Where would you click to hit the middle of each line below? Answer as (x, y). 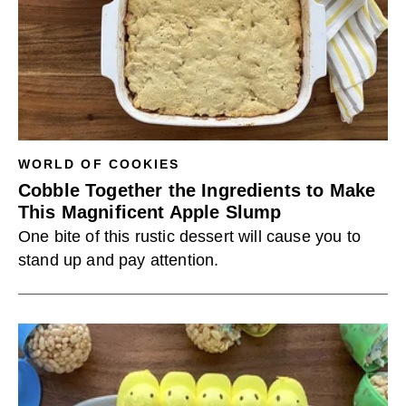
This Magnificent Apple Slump (150, 212)
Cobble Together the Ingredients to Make (197, 190)
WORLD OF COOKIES (99, 164)
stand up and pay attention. (119, 260)
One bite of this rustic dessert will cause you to (189, 237)
